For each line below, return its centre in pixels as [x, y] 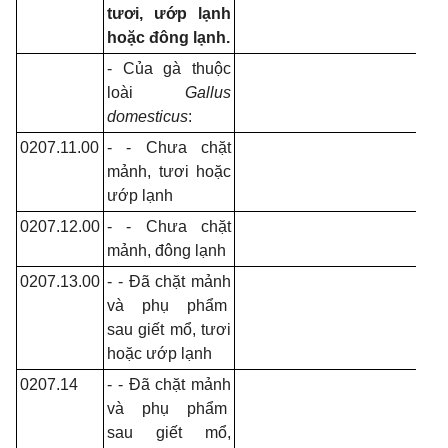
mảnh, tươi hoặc [169, 171]
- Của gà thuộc [169, 68]
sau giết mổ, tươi [169, 329]
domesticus [147, 116]
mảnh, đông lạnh [166, 250]
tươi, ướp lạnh [169, 13]
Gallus [208, 92]
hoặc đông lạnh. [168, 37]
